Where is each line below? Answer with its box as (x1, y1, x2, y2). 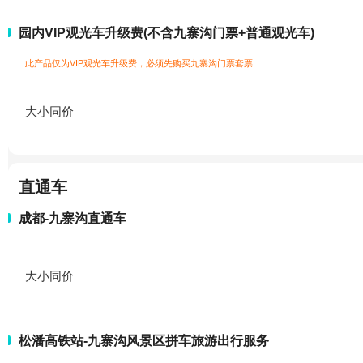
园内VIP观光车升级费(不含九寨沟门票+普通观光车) (19, 25, 314, 40)
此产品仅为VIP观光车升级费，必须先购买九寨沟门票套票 (25, 58, 253, 68)
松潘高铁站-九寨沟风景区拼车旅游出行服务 (19, 333, 269, 348)
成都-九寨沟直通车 (19, 211, 126, 225)
